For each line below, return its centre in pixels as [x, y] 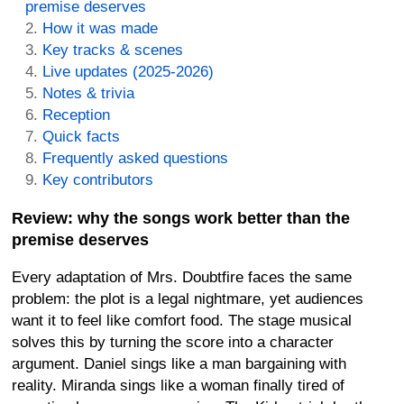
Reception [76, 115]
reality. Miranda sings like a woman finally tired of [178, 386]
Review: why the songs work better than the [181, 218]
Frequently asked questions [135, 158]
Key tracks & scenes [113, 50]
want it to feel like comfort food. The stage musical [182, 321]
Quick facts [81, 137]
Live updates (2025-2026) [128, 72]
